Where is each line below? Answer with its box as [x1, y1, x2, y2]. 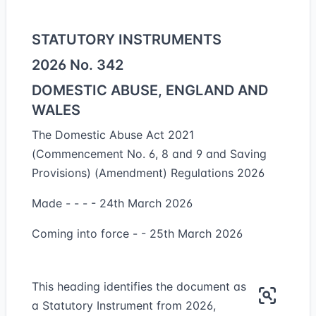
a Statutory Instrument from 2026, [32, 298, 216, 312]
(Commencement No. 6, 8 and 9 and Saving [32, 147, 267, 161]
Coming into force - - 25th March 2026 [32, 226, 243, 241]
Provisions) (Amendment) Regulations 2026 [32, 166, 265, 180]
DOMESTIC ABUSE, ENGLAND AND [32, 82, 268, 99]
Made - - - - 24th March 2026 [32, 196, 193, 210]
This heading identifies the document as [32, 279, 246, 293]
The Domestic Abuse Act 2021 [32, 128, 194, 142]
